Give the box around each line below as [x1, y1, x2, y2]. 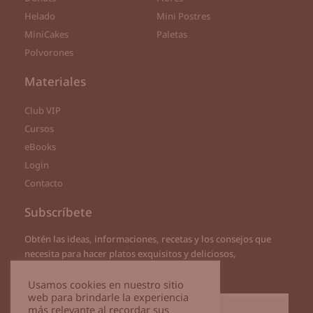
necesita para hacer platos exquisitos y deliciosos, [24, 247, 236, 260]
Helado [24, 9, 55, 22]
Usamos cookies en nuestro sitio [28, 277, 184, 291]
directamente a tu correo [24, 261, 131, 275]
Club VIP [24, 103, 61, 117]
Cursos [24, 122, 54, 135]
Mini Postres [156, 9, 210, 22]
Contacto [24, 176, 63, 189]
